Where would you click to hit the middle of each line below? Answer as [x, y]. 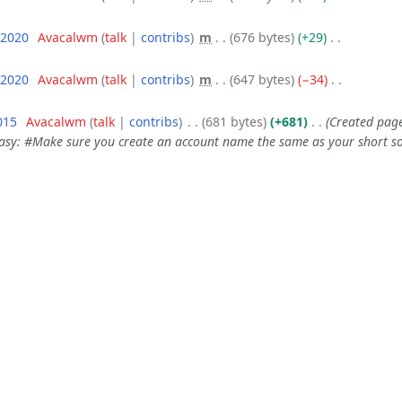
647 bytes [262, 80]
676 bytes [262, 38]
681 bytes [235, 122]
